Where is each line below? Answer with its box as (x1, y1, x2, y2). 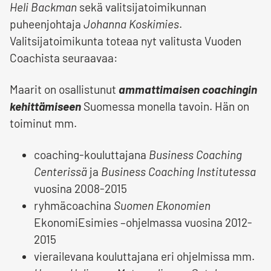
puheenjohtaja (10, 17, 83, 31)
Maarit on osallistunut (10, 82, 119, 97)
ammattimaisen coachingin (119, 82, 257, 97)
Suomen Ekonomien (114, 198, 211, 213)
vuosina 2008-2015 (34, 181, 127, 196)
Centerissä (34, 165, 87, 179)
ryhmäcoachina (34, 198, 114, 213)
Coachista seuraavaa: (10, 51, 118, 65)
